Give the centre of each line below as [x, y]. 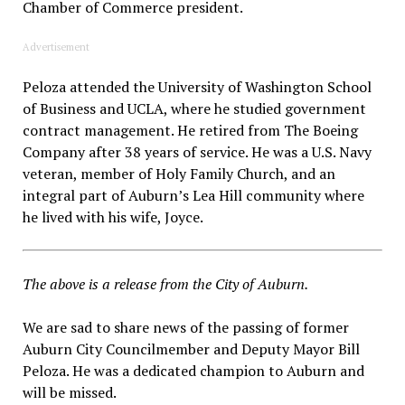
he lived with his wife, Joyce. [113, 217]
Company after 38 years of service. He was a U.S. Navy [197, 152]
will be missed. [69, 393]
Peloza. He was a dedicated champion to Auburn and [193, 371]
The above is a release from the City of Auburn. [166, 284]
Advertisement [56, 47]
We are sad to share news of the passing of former [185, 328]
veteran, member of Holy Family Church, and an [179, 174]
